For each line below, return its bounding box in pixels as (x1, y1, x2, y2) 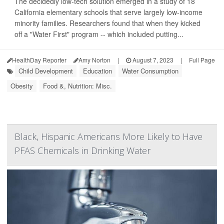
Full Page (189, 55, 215, 64)
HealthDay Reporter (12, 55, 66, 64)
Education (83, 66, 112, 76)
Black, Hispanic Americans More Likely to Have (14, 130, 202, 143)
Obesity (10, 81, 33, 91)
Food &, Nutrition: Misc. (43, 81, 112, 91)
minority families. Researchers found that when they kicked (14, 18, 200, 28)
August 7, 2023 (131, 55, 173, 64)
